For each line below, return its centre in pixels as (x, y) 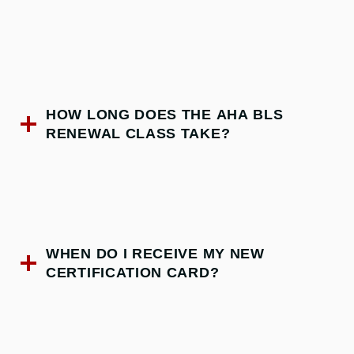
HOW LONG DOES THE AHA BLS (165, 114)
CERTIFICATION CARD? (133, 272)
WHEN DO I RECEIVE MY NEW (155, 253)
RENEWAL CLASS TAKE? (138, 133)
